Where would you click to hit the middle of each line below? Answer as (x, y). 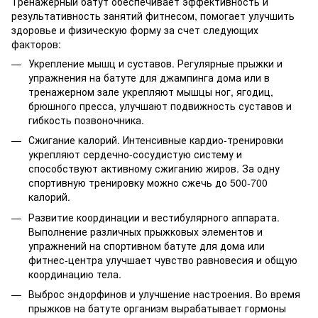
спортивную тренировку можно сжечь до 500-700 (148, 183)
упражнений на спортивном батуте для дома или (147, 245)
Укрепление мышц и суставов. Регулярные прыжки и (155, 63)
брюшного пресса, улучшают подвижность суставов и (160, 105)
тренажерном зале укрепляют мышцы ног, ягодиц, (151, 91)
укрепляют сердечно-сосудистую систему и (135, 154)
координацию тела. (75, 274)
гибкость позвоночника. (86, 120)
